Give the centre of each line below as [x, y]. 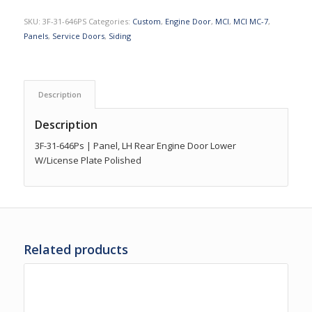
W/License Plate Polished [88, 160]
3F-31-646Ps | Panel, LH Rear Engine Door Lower [135, 145]
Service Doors [78, 36]
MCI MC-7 [250, 21]
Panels [36, 36]
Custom [146, 21]
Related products [76, 249]
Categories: [110, 21]
